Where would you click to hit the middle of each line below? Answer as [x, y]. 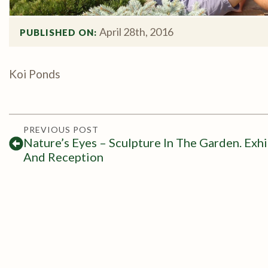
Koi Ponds [35, 74]
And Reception [63, 156]
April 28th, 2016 [136, 31]
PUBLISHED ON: [60, 32]
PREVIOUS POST [61, 129]
